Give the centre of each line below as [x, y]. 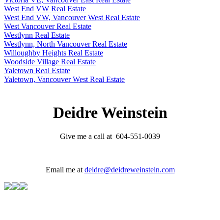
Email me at [65, 170]
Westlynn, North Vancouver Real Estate [66, 44]
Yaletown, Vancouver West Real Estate [64, 80]
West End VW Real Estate [45, 9]
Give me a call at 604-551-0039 [110, 136]
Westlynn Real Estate [37, 35]
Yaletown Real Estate [37, 71]
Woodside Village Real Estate [50, 62]
